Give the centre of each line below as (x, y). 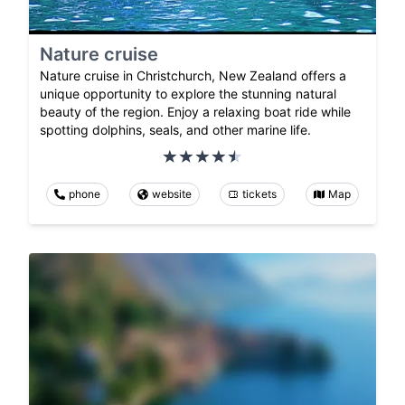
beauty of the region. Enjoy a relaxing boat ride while (195, 111)
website (171, 193)
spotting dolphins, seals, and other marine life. (175, 129)
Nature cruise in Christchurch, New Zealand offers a (193, 75)
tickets (260, 193)
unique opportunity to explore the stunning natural (188, 93)
